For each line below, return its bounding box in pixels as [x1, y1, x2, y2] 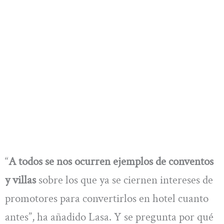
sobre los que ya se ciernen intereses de [36, 172, 213, 188]
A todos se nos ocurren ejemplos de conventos [8, 154, 213, 169]
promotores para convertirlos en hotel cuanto [5, 191, 208, 206]
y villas [5, 172, 36, 188]
